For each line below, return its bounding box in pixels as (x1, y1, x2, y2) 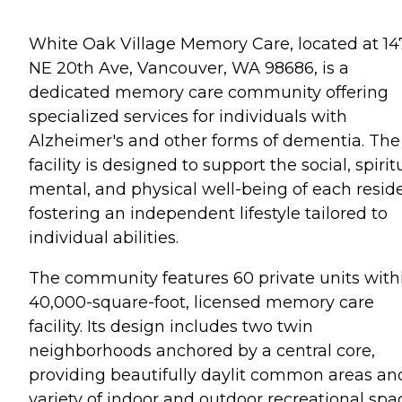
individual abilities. (29, 228, 179, 248)
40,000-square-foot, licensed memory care (29, 293, 374, 312)
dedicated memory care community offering (29, 83, 389, 102)
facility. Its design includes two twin (29, 317, 313, 336)
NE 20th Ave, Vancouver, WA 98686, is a (29, 58, 349, 78)
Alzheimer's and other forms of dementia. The (29, 131, 400, 151)
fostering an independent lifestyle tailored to (29, 204, 388, 223)
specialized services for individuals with (29, 107, 347, 127)
